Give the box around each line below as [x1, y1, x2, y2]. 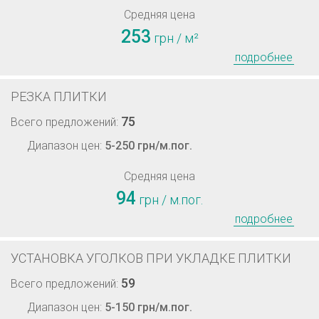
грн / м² [150, 31, 199, 46]
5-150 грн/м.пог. [105, 300, 192, 314]
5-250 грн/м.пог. [105, 139, 192, 152]
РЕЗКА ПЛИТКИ [11, 89, 107, 104]
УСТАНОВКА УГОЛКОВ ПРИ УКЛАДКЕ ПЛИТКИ [11, 251, 291, 266]
